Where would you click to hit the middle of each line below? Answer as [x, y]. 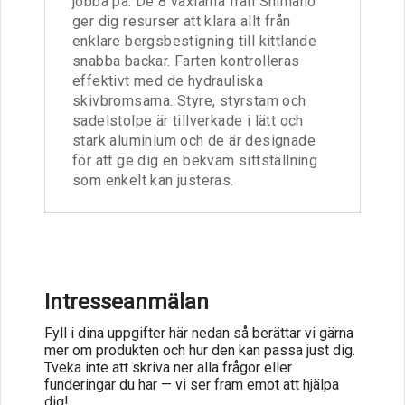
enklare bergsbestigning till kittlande [195, 41]
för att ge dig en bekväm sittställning [195, 160]
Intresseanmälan [127, 301]
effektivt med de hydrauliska [168, 80]
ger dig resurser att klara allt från [182, 21]
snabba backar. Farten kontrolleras [186, 61]
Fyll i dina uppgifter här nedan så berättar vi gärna [199, 333]
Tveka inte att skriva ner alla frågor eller [168, 367]
